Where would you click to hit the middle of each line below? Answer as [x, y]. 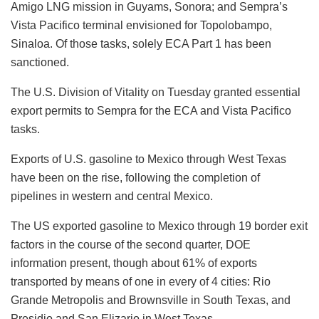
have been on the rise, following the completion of [135, 177]
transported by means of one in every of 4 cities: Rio [141, 281]
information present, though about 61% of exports [134, 263]
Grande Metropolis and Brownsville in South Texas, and [151, 300]
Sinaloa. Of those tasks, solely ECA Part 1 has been [141, 43]
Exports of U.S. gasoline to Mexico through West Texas [148, 159]
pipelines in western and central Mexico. [112, 196]
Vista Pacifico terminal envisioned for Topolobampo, [141, 25]
